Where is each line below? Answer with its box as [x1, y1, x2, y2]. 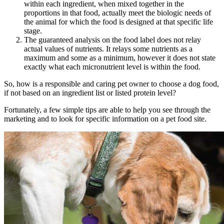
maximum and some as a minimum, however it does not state [24, 53, 215, 62]
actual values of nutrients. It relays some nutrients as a [24, 44, 192, 53]
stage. [24, 26, 44, 35]
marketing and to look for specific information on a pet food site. [4, 114, 208, 123]
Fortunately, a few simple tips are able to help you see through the [4, 105, 210, 114]
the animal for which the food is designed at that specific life [24, 17, 213, 26]
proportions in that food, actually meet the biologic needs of [24, 8, 211, 17]
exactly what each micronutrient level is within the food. [24, 62, 200, 71]
